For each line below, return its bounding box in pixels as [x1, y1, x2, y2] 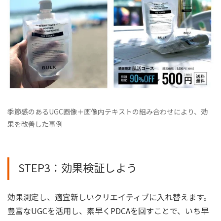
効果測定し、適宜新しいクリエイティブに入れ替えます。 [7, 190, 211, 203]
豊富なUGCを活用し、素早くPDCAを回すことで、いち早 [7, 204, 209, 217]
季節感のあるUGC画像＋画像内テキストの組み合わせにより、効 [7, 106, 208, 116]
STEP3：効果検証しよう [18, 159, 137, 175]
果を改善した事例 [7, 118, 63, 129]
